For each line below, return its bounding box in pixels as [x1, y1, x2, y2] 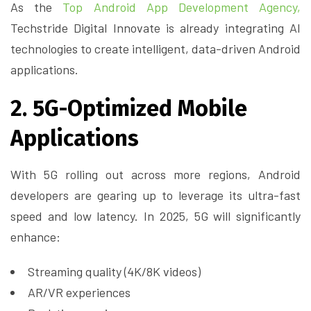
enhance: [10, 229, 60, 245]
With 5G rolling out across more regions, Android [10, 167, 301, 183]
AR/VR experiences [28, 285, 131, 301]
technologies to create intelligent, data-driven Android [10, 41, 301, 57]
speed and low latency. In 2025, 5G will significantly [10, 208, 301, 224]
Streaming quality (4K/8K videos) [28, 264, 201, 280]
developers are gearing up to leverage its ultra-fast [10, 187, 301, 203]
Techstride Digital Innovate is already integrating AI [10, 20, 301, 36]
